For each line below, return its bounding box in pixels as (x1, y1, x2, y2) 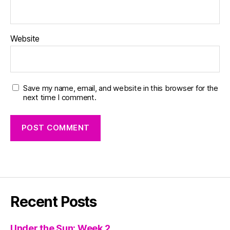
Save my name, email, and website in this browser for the (23, 83, 218, 93)
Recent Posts (10, 193, 97, 210)
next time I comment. (23, 92, 97, 102)
